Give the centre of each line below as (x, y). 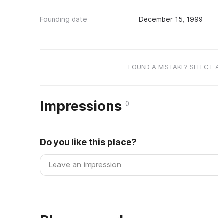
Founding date (64, 19)
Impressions (82, 106)
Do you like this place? (88, 142)
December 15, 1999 (171, 19)
